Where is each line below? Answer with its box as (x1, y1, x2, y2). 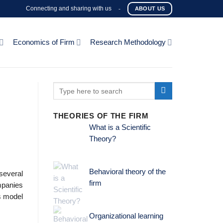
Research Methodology (90, 38, 166, 46)
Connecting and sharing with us (26, 5, 112, 12)
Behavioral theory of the (89, 168, 166, 176)
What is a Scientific (89, 123, 151, 132)
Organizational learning (89, 212, 163, 220)
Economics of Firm (12, 38, 75, 46)
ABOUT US (134, 5, 165, 11)
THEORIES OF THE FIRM (53, 112, 149, 120)
